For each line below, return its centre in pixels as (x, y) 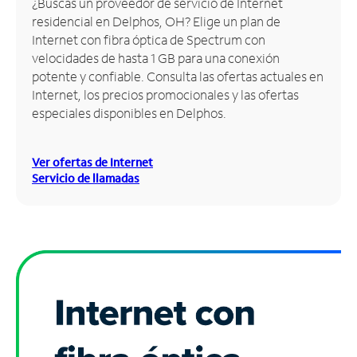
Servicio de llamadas (86, 178)
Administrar (49, 31)
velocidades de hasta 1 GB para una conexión (156, 57)
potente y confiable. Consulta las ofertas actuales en (178, 76)
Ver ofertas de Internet (92, 162)
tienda (31, 102)
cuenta (33, 50)
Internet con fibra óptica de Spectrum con (149, 39)
